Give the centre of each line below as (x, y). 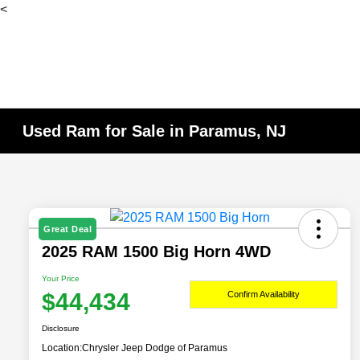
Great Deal (67, 229)
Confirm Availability (264, 294)
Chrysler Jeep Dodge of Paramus (155, 348)
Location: (62, 348)
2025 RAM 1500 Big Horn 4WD (156, 252)
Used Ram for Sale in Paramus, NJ (155, 131)
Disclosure (61, 329)
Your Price (61, 279)
